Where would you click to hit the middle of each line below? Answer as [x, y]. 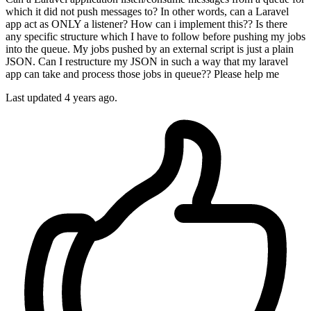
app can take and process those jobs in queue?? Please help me [142, 74]
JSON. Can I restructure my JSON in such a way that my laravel [147, 62]
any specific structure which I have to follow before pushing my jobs [155, 37]
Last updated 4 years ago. [61, 98]
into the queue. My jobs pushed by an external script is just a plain [150, 49]
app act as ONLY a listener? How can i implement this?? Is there [146, 24]
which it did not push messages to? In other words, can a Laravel [147, 12]
